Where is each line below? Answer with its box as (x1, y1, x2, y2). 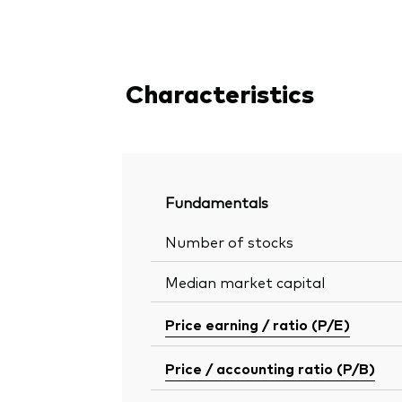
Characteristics (126, 75, 314, 110)
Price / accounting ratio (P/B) (165, 358, 375, 379)
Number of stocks (165, 232, 293, 252)
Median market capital (165, 272, 325, 293)
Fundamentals (165, 192, 268, 213)
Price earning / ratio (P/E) (165, 314, 350, 335)
